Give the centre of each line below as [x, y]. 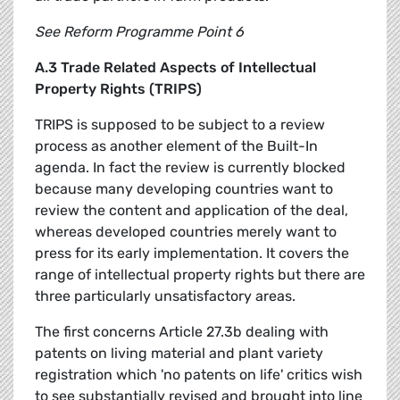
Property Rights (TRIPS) [118, 89]
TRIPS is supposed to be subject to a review [180, 125]
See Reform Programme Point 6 [139, 32]
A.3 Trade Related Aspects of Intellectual [175, 68]
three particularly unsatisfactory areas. [165, 296]
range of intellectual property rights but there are [200, 275]
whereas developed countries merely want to [186, 232]
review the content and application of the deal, [192, 211]
